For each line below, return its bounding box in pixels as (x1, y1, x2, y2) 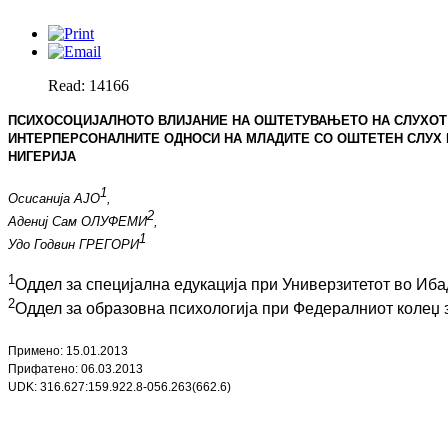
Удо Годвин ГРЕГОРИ (7, 237, 139, 253)
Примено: (7, 344, 66, 359)
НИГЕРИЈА (7, 149, 76, 165)
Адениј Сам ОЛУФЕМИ (7, 213, 147, 229)
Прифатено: (7, 362, 81, 377)
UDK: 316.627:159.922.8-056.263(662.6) (7, 380, 231, 395)
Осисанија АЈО (7, 190, 100, 206)
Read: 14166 (48, 77, 129, 95)
